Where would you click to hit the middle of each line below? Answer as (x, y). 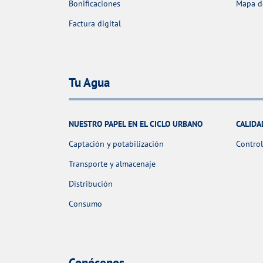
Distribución (91, 183)
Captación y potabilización (116, 144)
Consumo (85, 203)
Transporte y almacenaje (112, 163)
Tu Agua (89, 83)
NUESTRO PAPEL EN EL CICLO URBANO (136, 124)
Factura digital (95, 23)
